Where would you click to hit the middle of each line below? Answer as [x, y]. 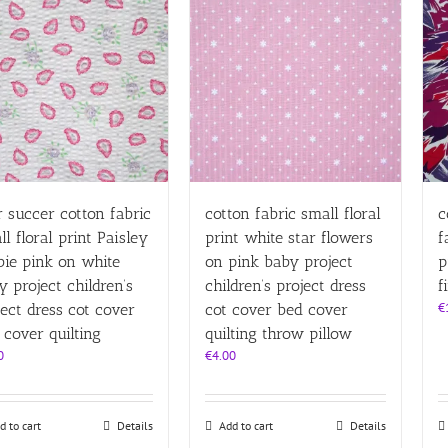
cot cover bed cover [277, 309]
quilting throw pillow [279, 333]
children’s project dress [286, 285]
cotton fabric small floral [293, 213]
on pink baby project [279, 261]
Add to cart [246, 425]
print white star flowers [289, 237]
